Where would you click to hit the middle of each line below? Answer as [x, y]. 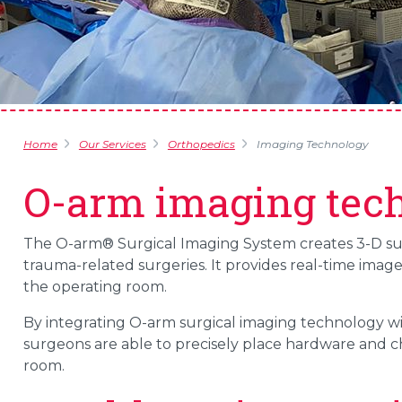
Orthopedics [201, 144]
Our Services [112, 144]
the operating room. [95, 287]
